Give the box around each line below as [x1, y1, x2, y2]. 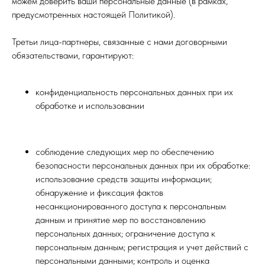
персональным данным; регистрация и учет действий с [35, 241, 248, 253]
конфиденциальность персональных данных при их [35, 86, 233, 98]
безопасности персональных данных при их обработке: [35, 160, 250, 171]
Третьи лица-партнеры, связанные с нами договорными [12, 36, 227, 47]
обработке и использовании [35, 100, 144, 111]
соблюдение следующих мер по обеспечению [35, 146, 214, 157]
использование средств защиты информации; [35, 173, 212, 185]
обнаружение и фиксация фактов [35, 187, 163, 198]
